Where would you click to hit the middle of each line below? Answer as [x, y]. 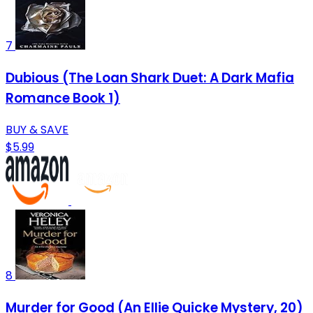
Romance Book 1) [63, 98]
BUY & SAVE [37, 130]
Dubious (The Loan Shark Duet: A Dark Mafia [150, 78]
